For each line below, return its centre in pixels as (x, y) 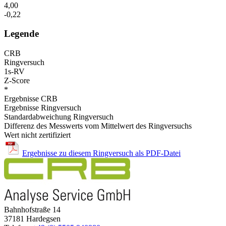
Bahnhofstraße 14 (32, 210)
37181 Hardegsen (32, 219)
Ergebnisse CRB (31, 99)
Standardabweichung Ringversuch (59, 117)
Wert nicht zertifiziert (37, 135)
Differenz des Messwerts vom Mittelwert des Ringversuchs (98, 126)
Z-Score (17, 81)
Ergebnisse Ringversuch (43, 108)
